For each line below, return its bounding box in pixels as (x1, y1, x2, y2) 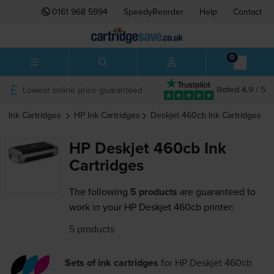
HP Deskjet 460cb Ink (68, 136, 226, 160)
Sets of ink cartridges (65, 256, 159, 270)
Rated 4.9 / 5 (217, 85, 265, 94)
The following (68, 185, 128, 199)
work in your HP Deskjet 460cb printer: (68, 200, 234, 214)
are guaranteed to (177, 185, 256, 199)
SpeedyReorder (124, 6, 183, 18)
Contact (233, 6, 262, 18)
